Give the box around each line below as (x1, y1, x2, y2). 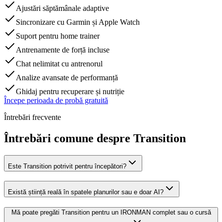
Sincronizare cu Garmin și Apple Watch (16, 18, 140, 27)
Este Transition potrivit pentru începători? (8, 162, 126, 170)
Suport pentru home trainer (16, 32, 100, 41)
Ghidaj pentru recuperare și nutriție (16, 87, 124, 96)
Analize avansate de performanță (16, 73, 118, 82)
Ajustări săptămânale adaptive (16, 4, 109, 13)
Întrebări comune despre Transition (4, 132, 186, 145)
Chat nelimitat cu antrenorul (16, 59, 103, 68)
